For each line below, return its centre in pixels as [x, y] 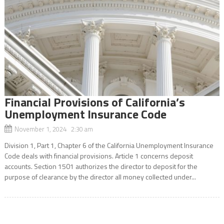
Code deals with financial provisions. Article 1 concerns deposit [98, 155]
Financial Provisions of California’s [94, 102]
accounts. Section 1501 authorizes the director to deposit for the [101, 166]
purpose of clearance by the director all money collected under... [100, 176]
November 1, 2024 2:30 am [53, 129]
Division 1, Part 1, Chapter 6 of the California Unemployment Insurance [109, 145]
